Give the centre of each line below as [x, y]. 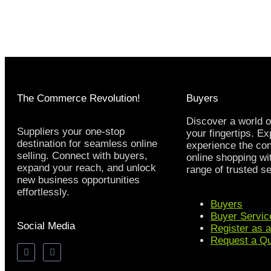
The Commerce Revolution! [79, 99]
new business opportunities [78, 180]
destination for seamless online [87, 144]
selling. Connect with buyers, [82, 156]
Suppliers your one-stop [71, 132]
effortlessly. [43, 192]
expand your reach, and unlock [87, 168]
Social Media [46, 226]
